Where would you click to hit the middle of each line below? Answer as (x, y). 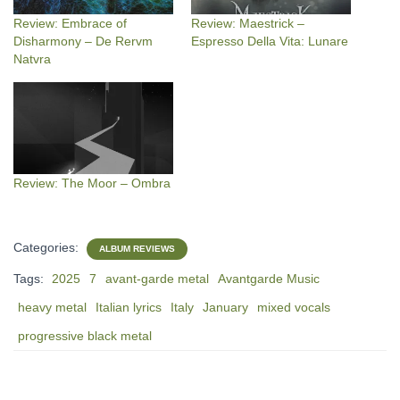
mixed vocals (294, 307)
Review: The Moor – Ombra (92, 183)
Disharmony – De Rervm (83, 42)
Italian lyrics (129, 307)
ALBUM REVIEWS (137, 248)
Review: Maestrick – (248, 24)
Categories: (48, 247)
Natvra (32, 59)
